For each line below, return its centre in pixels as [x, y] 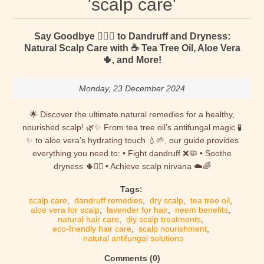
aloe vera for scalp [65, 210]
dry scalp [166, 200]
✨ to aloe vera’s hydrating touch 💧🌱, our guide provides [132, 140]
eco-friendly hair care [92, 229]
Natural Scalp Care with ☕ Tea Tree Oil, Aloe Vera [132, 48]
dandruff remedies [108, 200]
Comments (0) [132, 258]
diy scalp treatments [164, 219]
